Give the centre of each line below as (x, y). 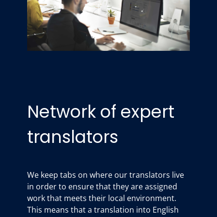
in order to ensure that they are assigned (102, 187)
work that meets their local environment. (102, 198)
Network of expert (101, 112)
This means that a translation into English (103, 210)
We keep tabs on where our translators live (106, 175)
